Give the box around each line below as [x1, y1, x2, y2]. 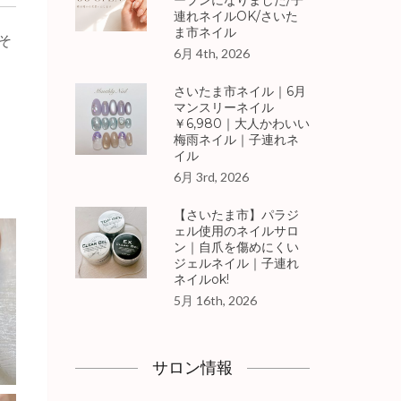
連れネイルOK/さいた [173, 8, 298, 24]
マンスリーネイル [173, 99, 274, 115]
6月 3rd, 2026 [173, 169, 249, 184]
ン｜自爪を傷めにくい [173, 239, 299, 255]
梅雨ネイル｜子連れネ [173, 132, 299, 148]
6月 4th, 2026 [173, 46, 250, 61]
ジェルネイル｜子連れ [173, 255, 299, 271]
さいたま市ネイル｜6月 [173, 83, 306, 99]
